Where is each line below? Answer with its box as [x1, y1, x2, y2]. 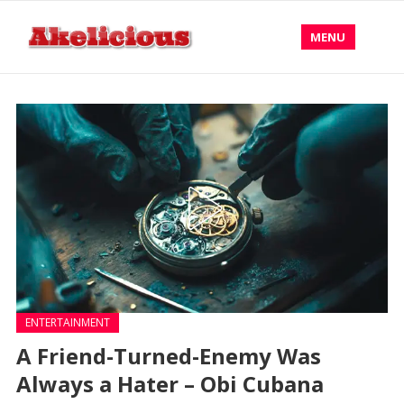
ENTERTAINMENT [24, 315, 110, 330]
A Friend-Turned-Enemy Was [15, 341, 321, 371]
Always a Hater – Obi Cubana [15, 369, 324, 399]
